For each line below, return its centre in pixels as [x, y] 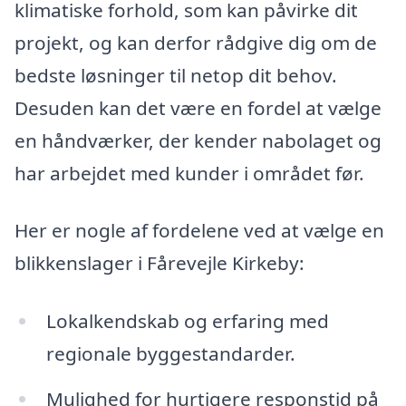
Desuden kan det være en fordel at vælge [198, 107]
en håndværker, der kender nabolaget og [198, 140]
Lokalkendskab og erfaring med [187, 321]
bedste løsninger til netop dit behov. [176, 75]
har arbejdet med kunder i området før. [189, 173]
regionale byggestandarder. [170, 354]
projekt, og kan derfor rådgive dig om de [196, 42]
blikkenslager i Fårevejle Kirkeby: [159, 263]
